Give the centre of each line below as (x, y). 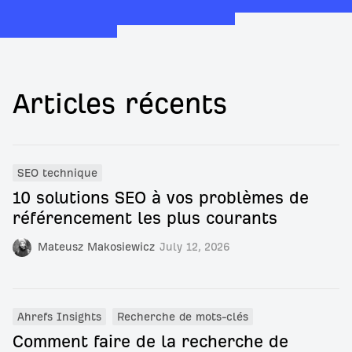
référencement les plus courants (145, 218)
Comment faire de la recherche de (150, 341)
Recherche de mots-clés (183, 317)
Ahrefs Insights (59, 317)
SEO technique (57, 173)
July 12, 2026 (195, 247)
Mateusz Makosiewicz (96, 247)
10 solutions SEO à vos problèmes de (161, 198)
